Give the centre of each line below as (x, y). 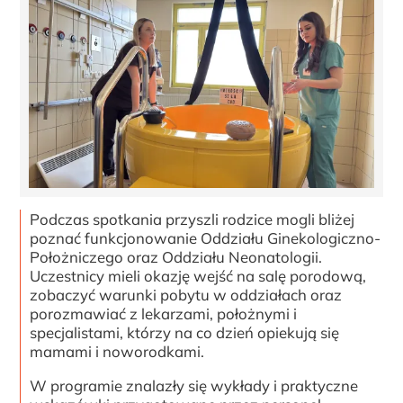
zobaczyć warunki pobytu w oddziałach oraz (186, 295)
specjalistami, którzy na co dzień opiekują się (185, 333)
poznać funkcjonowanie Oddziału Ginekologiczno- (206, 238)
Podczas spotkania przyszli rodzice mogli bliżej (193, 219)
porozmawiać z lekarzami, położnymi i (164, 314)
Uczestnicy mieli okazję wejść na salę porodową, (198, 276)
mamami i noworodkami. (117, 352)
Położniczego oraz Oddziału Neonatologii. (176, 257)
